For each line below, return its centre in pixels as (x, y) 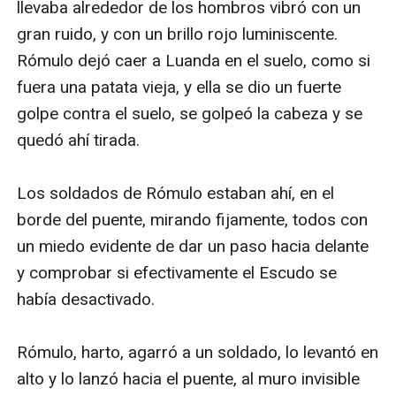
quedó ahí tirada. (79, 140)
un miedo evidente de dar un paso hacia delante (193, 246)
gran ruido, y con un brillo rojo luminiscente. (178, 34)
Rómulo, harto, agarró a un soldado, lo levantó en (198, 352)
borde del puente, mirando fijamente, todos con (193, 219)
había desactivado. (86, 299)
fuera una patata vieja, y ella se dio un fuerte (179, 87)
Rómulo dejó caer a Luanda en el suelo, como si (194, 60)
